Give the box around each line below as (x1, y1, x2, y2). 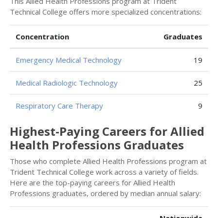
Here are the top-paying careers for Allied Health (10, 178, 175, 187)
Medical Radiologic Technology (16, 78, 118, 88)
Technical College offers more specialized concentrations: (10, 7, 201, 17)
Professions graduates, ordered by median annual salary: (10, 188, 201, 198)
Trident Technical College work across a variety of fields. (10, 167, 199, 177)
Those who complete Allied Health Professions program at (10, 156, 207, 166)
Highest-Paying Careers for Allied (10, 123, 204, 139)
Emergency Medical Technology (16, 55, 122, 65)
